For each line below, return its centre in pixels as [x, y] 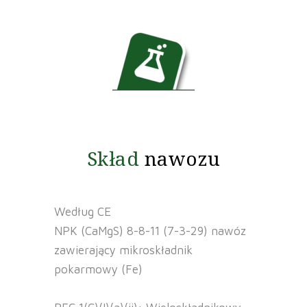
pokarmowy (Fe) [98, 269]
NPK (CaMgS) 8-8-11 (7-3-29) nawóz [150, 231]
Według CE [83, 212]
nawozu [182, 158]
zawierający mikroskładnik [123, 250]
